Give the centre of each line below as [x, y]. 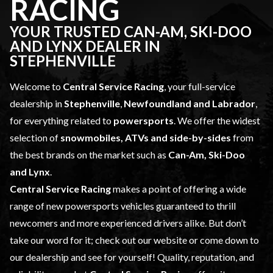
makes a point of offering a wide [179, 189]
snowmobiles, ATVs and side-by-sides [146, 138]
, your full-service [200, 87]
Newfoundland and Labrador [190, 104]
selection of [35, 138]
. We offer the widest [217, 121]
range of [28, 206]
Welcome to [36, 87]
